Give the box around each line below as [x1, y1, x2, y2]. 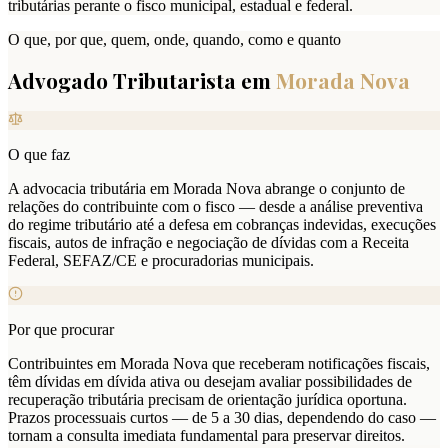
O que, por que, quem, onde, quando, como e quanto [8, 30, 341, 48]
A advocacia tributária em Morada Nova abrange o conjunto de [8, 180, 405, 198]
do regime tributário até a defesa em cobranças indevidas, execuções [8, 216, 436, 234]
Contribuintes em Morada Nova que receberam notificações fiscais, [8, 355, 430, 373]
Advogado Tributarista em [8, 65, 271, 94]
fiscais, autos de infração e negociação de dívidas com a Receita [8, 234, 409, 252]
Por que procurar [8, 321, 114, 339]
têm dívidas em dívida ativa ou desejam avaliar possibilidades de [8, 373, 412, 391]
